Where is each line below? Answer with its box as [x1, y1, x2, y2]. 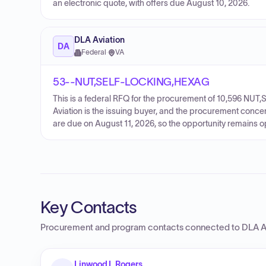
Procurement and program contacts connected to [40, 223, 242, 232]
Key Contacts [40, 198, 137, 217]
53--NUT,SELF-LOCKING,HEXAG [53, 76, 210, 88]
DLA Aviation [74, 36, 125, 45]
